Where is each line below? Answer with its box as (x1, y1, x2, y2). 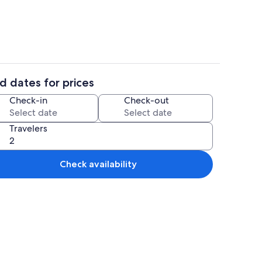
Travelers (9, 122, 47, 135)
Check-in (9, 94, 47, 106)
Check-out (124, 94, 169, 106)
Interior (132, 85, 158, 95)
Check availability (60, 158, 137, 170)
